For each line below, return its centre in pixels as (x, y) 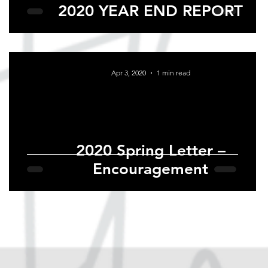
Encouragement (150, 169)
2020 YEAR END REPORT (150, 11)
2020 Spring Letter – (150, 151)
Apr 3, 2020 (128, 73)
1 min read (173, 73)
